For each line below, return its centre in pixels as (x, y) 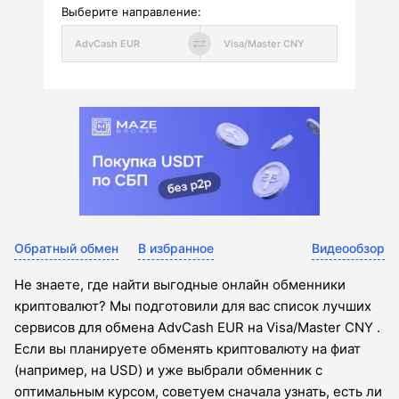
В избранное (176, 248)
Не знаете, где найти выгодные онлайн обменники (180, 285)
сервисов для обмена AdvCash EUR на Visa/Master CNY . (197, 328)
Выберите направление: (131, 12)
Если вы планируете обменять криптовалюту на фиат (187, 349)
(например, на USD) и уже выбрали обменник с (168, 370)
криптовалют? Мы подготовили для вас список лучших (193, 306)
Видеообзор (348, 248)
